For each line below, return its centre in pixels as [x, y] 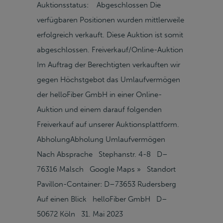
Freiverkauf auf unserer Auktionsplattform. [108, 124]
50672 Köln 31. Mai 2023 [80, 214]
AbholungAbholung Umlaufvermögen [103, 139]
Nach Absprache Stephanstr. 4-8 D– [102, 154]
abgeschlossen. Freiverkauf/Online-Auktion [110, 50]
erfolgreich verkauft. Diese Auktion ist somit [110, 35]
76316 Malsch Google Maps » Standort [106, 169]
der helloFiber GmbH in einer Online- [99, 95]
